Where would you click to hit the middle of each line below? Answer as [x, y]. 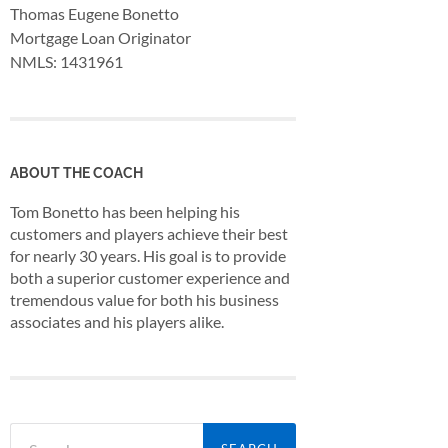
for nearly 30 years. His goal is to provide [148, 256]
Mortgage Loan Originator [100, 38]
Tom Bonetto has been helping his [125, 212]
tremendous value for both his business [144, 300]
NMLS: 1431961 [66, 62]
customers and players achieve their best [149, 234]
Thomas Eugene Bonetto [94, 14]
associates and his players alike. [117, 322]
